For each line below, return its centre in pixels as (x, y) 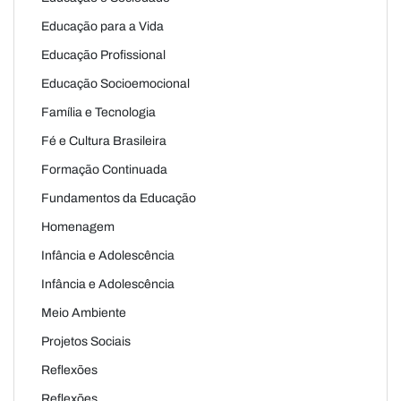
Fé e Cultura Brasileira (104, 141)
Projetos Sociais (86, 341)
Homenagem (78, 226)
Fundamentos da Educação (119, 198)
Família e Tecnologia (98, 112)
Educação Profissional (103, 55)
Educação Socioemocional (115, 83)
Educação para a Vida (102, 26)
